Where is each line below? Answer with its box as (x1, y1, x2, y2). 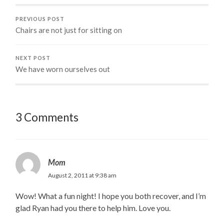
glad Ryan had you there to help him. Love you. (15, 202, 171, 212)
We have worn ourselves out (15, 64, 110, 73)
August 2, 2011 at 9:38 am (48, 171, 117, 179)
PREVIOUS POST (15, 15, 65, 22)
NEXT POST (15, 54, 51, 61)
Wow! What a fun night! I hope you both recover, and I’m (15, 190, 206, 200)
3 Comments (15, 110, 79, 124)
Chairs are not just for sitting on (15, 25, 122, 34)
